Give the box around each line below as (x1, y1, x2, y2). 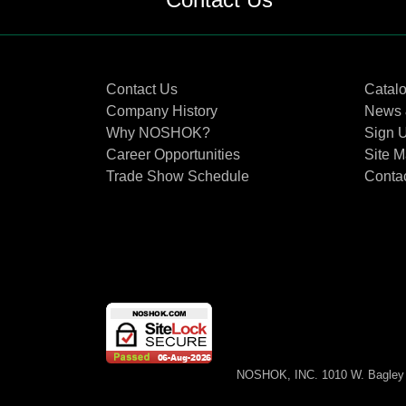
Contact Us (106, 82, 178, 98)
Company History (106, 103, 217, 120)
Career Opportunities (106, 147, 240, 163)
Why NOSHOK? (106, 125, 210, 141)
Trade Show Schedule (106, 169, 249, 185)
